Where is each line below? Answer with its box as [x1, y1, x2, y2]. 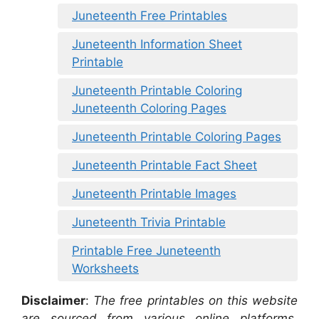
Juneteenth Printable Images [72, 187, 236, 202]
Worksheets [72, 261, 139, 276]
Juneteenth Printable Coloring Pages [72, 130, 281, 145]
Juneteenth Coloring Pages [72, 101, 226, 116]
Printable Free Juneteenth [72, 244, 221, 258]
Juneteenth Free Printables [72, 9, 227, 23]
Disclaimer [21, 293, 85, 308]
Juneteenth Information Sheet [72, 37, 242, 52]
